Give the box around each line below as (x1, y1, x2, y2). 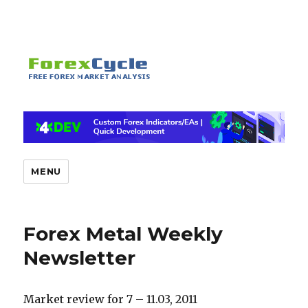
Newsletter (23, 246, 136, 270)
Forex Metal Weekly (23, 222, 223, 246)
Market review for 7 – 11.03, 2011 (23, 292, 198, 307)
